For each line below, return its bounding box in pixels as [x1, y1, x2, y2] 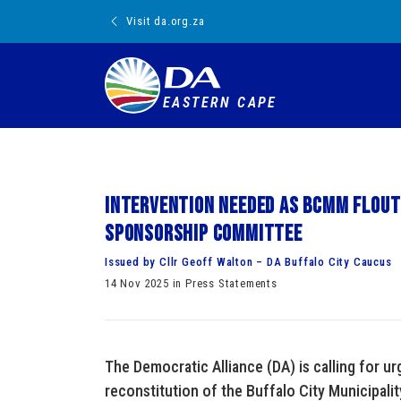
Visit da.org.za [126, 14, 205, 28]
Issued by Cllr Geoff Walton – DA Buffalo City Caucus [105, 255, 392, 269]
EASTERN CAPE [163, 94, 277, 111]
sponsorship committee [105, 220, 303, 248]
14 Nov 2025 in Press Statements [105, 277, 277, 290]
